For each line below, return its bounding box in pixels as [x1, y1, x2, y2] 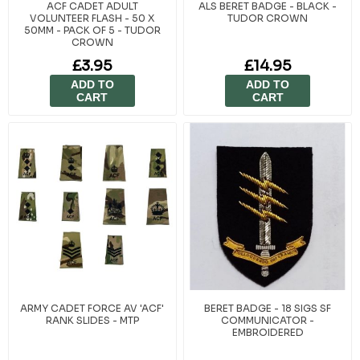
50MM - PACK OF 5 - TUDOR [23, 23, 161, 36]
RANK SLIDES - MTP [45, 313, 139, 326]
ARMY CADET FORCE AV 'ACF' [20, 301, 165, 314]
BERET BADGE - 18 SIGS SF [204, 301, 332, 314]
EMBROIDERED [231, 325, 304, 338]
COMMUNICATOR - [221, 313, 315, 326]
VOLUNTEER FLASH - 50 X [30, 11, 155, 24]
